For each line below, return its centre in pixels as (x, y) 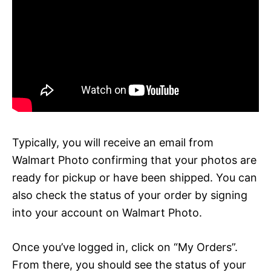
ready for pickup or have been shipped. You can (135, 177)
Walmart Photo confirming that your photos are (134, 160)
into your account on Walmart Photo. (107, 212)
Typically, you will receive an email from (113, 142)
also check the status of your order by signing (130, 195)
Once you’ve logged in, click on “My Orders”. (125, 247)
